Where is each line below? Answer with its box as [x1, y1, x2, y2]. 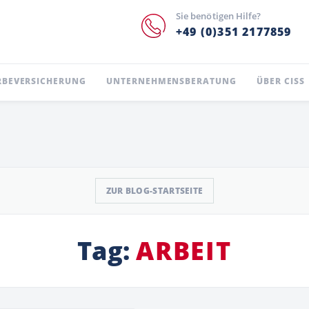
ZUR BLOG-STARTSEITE [106, 185, 203, 197]
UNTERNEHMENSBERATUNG [106, 75, 237, 87]
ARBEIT [136, 234, 232, 268]
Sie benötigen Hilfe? [175, 10, 261, 22]
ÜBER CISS [257, 75, 305, 87]
